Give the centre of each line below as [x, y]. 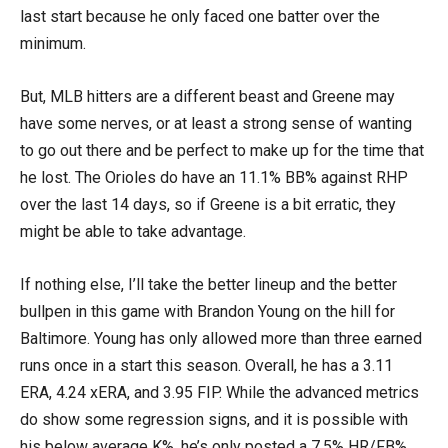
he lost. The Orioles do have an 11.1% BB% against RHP [214, 177]
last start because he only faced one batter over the [200, 16]
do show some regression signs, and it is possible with [214, 419]
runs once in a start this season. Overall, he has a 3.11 [206, 365]
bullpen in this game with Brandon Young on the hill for [207, 311]
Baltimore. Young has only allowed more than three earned [221, 338]
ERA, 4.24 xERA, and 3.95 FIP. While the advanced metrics [219, 392]
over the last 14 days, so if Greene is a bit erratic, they [208, 204]
